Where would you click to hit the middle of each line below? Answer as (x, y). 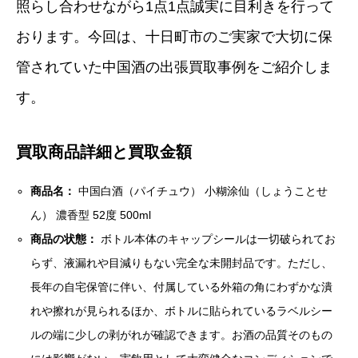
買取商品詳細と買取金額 (104, 152)
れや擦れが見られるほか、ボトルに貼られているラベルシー (182, 311)
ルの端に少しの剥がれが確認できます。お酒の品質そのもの (182, 335)
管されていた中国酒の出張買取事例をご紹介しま (174, 68)
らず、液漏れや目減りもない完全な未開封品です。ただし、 (182, 263)
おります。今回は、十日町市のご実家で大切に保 (174, 37)
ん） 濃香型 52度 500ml (91, 215)
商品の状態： (64, 239)
